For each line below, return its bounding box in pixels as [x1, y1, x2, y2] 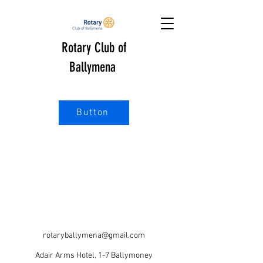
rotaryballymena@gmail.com [43, 231, 145, 241]
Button [76, 107, 109, 119]
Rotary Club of [61, 40, 127, 56]
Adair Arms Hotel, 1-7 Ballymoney [35, 251, 153, 261]
